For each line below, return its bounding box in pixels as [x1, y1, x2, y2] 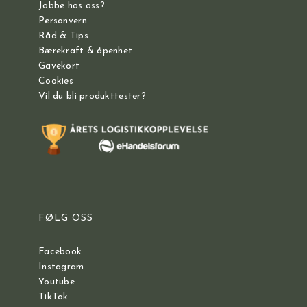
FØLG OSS [38, 212, 93, 223]
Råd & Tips [38, 30, 88, 41]
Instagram [38, 261, 84, 272]
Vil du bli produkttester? [38, 90, 146, 101]
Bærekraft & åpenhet [38, 45, 133, 56]
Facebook [38, 246, 82, 257]
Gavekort [38, 60, 80, 71]
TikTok [38, 291, 69, 302]
